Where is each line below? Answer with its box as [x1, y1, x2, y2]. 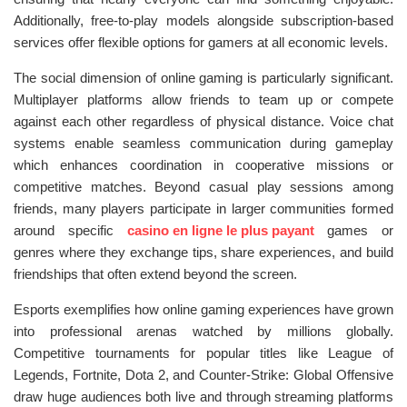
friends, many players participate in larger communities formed [14, 201, 393, 216]
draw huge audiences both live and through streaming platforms [14, 389, 393, 404]
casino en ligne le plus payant [126, 223, 314, 238]
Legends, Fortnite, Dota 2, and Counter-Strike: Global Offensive [14, 367, 393, 382]
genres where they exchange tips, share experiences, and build [14, 244, 393, 260]
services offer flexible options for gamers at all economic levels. [14, 35, 388, 50]
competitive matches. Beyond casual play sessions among [14, 179, 393, 194]
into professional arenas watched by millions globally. [14, 323, 393, 339]
